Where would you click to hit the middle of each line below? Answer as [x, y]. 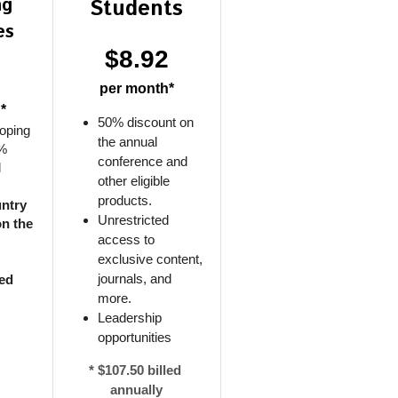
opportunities [134, 337]
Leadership [129, 318]
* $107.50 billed [135, 370]
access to [126, 239]
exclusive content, [150, 259]
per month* [136, 88]
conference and [142, 161]
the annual [127, 142]
